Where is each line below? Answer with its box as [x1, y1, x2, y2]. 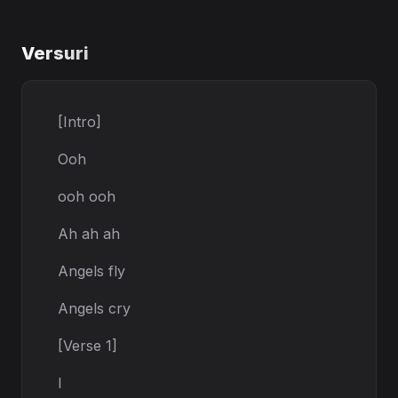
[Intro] [58, 113, 101, 131]
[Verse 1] [58, 337, 117, 354]
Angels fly [58, 262, 125, 280]
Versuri [21, 43, 89, 64]
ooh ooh [58, 187, 115, 205]
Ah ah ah [58, 225, 120, 243]
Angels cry [58, 299, 131, 317]
